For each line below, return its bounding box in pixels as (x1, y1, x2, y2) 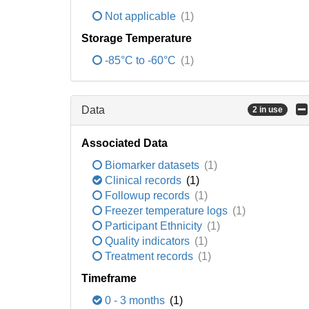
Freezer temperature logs (102, 205, 230, 217)
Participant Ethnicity (102, 220, 205, 232)
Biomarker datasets (102, 159, 202, 171)
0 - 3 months (102, 295, 168, 306)
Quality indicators (102, 235, 192, 247)
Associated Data (81, 137, 168, 149)
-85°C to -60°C (102, 54, 179, 66)
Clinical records (102, 175, 184, 186)
